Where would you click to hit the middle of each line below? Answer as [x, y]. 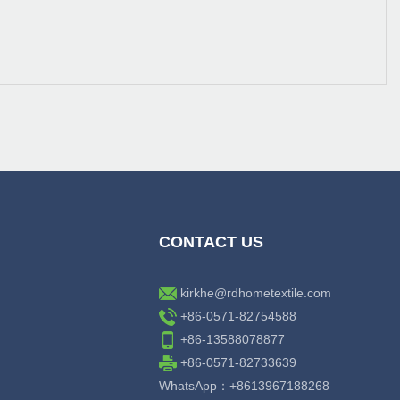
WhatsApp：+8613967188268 [245, 386]
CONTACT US [212, 242]
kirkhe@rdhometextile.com [256, 293]
